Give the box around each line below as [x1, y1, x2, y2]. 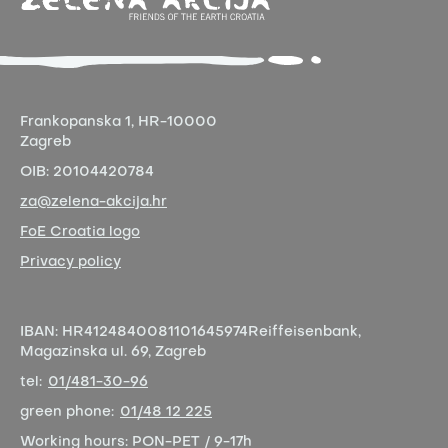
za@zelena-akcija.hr [20, 196, 167, 210]
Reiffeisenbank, [248, 326, 361, 340]
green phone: [20, 406, 114, 420]
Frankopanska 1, [20, 116, 138, 130]
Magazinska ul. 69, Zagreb [20, 346, 206, 360]
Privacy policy [20, 256, 121, 270]
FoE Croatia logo [20, 226, 140, 240]
